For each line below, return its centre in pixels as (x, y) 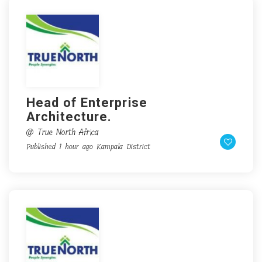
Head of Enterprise (87, 103)
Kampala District (123, 146)
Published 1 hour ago (60, 146)
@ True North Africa (63, 132)
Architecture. (69, 117)
